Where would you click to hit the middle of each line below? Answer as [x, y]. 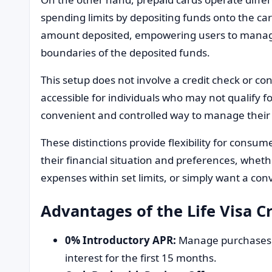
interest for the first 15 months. [141, 257]
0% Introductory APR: [121, 240]
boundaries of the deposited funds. [125, 52]
